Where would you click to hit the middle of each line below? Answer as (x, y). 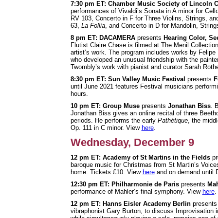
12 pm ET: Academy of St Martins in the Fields (141, 157)
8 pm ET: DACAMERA (104, 37)
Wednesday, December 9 (132, 142)
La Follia (93, 25)
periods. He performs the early (114, 120)
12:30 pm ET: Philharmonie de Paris (125, 184)
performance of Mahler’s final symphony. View (136, 191)
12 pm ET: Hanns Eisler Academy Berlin (130, 203)
